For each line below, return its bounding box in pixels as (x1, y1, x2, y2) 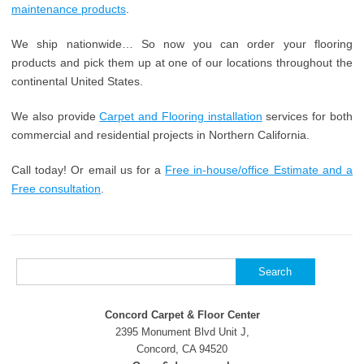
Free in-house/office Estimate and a (165, 163, 353, 177)
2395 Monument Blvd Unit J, (115, 326, 249, 339)
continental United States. (11, 75, 143, 89)
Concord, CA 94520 (136, 343, 227, 356)
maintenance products (11, 2, 126, 16)
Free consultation (11, 182, 101, 196)
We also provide (11, 110, 100, 123)
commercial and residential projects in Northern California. (11, 128, 310, 142)
